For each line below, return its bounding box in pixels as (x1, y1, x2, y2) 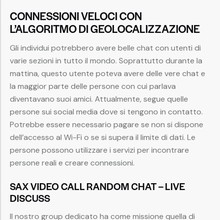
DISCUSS (10, 191, 50, 205)
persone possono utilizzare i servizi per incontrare (10, 145, 189, 156)
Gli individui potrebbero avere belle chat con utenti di (10, 43, 201, 54)
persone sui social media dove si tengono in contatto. (10, 107, 203, 117)
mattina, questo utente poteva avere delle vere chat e (10, 68, 205, 79)
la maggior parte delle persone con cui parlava (10, 81, 176, 92)
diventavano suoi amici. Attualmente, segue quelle (10, 94, 188, 105)
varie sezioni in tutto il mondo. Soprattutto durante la (10, 55, 202, 66)
